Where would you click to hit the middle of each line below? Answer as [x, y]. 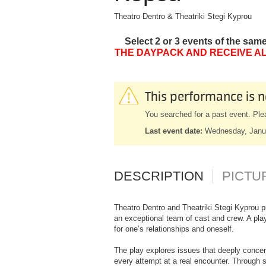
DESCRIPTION [159, 176]
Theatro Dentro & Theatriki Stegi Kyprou [183, 16]
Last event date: [174, 131]
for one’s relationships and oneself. [174, 229]
